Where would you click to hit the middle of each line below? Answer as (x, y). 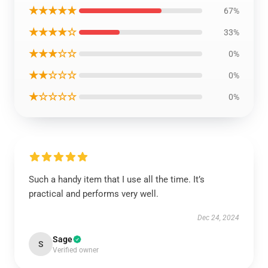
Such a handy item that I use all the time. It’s (117, 179)
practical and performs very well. (94, 194)
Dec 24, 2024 (218, 218)
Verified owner (76, 250)
